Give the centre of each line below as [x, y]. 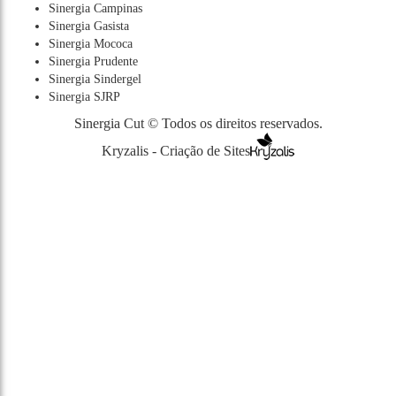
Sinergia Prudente [93, 61]
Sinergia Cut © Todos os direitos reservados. [198, 123]
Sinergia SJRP [84, 96]
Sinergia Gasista [89, 26]
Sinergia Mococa [91, 43]
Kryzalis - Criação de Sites [176, 150]
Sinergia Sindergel [95, 79]
